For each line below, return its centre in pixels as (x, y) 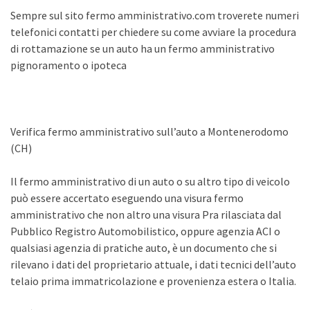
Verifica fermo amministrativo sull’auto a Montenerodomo (149, 131)
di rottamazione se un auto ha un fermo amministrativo (143, 48)
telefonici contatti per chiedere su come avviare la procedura (153, 32)
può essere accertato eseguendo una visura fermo (127, 198)
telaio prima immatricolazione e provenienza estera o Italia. (153, 281)
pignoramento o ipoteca (69, 65)
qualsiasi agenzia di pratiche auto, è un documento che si (144, 248)
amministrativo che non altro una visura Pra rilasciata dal (146, 215)
